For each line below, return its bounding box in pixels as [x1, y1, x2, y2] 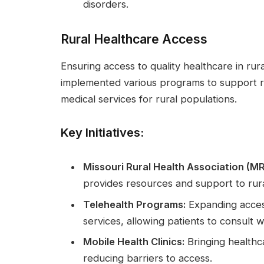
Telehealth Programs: [83, 198, 186, 210]
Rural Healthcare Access [61, 31, 207, 47]
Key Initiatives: [61, 125, 144, 140]
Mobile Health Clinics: [83, 236, 184, 248]
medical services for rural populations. [61, 93, 237, 105]
